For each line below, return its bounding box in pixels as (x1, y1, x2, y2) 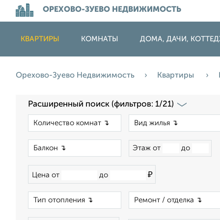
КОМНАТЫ (81, 35, 118, 43)
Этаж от (133, 144, 163, 152)
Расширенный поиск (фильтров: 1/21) (28, 100, 174, 109)
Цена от (32, 171, 61, 179)
